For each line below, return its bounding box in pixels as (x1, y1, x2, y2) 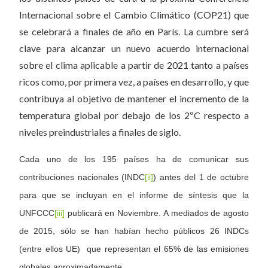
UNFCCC (19, 209, 54, 218)
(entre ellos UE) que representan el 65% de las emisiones (19, 245, 249, 254)
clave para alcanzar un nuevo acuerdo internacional (19, 42, 249, 54)
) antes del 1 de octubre (153, 173, 249, 182)
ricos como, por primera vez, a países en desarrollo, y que (19, 76, 249, 87)
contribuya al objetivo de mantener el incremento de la (19, 93, 249, 104)
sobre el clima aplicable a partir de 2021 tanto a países (19, 59, 249, 71)
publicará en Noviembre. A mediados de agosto (65, 209, 249, 218)
